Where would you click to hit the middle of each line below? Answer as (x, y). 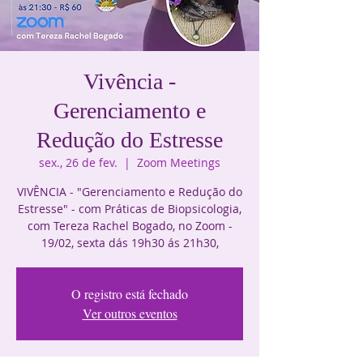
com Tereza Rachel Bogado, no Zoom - (130, 226)
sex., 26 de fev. (78, 163)
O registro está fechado (130, 294)
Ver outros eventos (130, 314)
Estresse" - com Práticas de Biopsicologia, (130, 209)
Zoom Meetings (179, 163)
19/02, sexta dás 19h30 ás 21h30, (130, 243)
